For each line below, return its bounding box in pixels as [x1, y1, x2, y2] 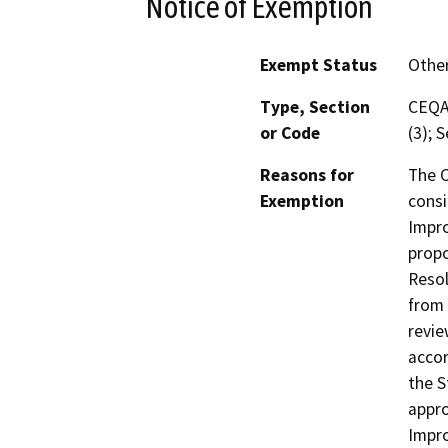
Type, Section [260, 96, 370, 119]
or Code [260, 122, 320, 145]
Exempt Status [260, 54, 377, 77]
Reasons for [260, 164, 354, 187]
